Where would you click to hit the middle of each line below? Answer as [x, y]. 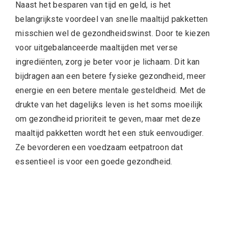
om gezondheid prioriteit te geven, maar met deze [108, 119]
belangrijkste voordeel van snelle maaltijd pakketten [112, 19]
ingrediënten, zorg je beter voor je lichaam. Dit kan [108, 62]
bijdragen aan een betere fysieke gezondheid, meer [111, 76]
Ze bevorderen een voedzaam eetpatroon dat [99, 147]
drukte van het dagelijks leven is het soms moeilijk [109, 104]
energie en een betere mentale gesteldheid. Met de [111, 90]
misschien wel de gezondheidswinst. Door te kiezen [113, 33]
